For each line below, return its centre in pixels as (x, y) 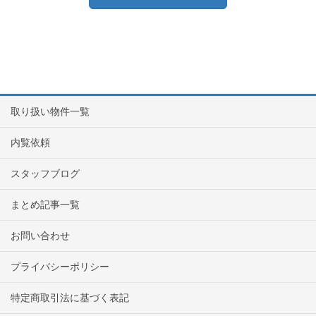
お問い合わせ (40, 235)
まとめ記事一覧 (45, 204)
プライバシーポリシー (60, 266)
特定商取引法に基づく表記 (70, 297)
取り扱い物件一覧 (50, 111)
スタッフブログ (45, 173)
